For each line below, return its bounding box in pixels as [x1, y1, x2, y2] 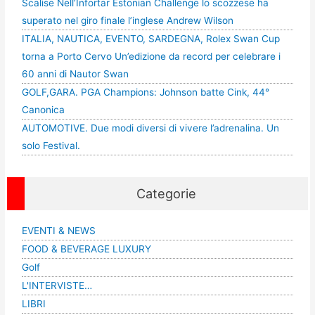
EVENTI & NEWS [21, 224, 96, 236]
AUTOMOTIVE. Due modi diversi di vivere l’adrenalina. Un [21, 122, 279, 134]
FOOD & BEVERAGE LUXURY [21, 243, 151, 255]
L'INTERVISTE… [21, 279, 92, 291]
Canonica [21, 104, 65, 116]
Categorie [136, 185, 196, 201]
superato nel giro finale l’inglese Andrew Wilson [21, 15, 233, 27]
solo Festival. [21, 140, 80, 152]
